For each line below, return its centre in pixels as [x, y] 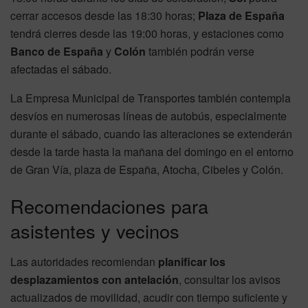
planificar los [192, 261]
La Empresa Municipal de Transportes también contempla [151, 98]
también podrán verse [200, 51]
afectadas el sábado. [61, 69]
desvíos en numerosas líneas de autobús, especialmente [148, 115]
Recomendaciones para [109, 206]
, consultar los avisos [230, 279]
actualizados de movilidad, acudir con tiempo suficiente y [149, 297]
